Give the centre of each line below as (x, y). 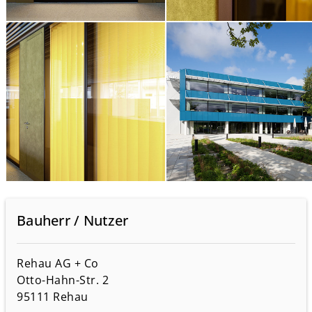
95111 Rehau (53, 296)
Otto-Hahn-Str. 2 (63, 280)
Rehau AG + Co (58, 263)
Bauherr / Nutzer (72, 220)
